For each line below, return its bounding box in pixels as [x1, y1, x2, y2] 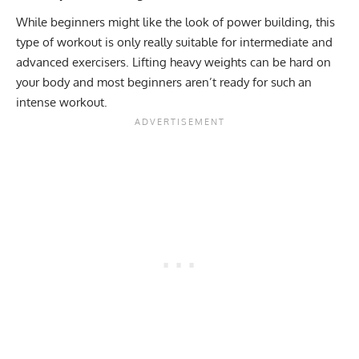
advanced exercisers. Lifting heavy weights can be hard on [16, 54, 331, 71]
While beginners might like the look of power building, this [16, 14, 335, 30]
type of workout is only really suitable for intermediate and [16, 34, 333, 50]
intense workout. [16, 95, 107, 111]
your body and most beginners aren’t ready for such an [16, 75, 312, 91]
